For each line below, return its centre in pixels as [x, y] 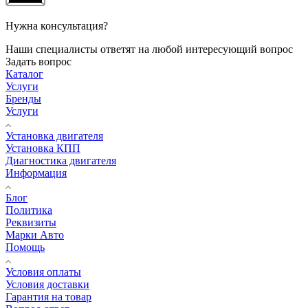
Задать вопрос [38, 62]
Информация [36, 173]
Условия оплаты [43, 272]
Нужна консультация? [57, 26]
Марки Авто [35, 235]
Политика [29, 210]
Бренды [23, 99]
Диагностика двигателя [61, 161]
